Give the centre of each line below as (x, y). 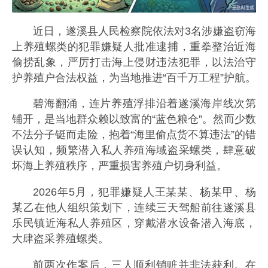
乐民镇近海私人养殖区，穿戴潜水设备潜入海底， (134, 223)
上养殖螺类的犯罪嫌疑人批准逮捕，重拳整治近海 (134, 46)
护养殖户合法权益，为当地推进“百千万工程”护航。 (134, 77)
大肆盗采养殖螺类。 (60, 239)
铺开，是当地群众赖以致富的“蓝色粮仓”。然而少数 (134, 119)
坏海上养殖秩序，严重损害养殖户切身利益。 (120, 166)
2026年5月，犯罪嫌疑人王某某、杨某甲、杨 (144, 192)
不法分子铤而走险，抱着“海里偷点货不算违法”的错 (134, 135)
